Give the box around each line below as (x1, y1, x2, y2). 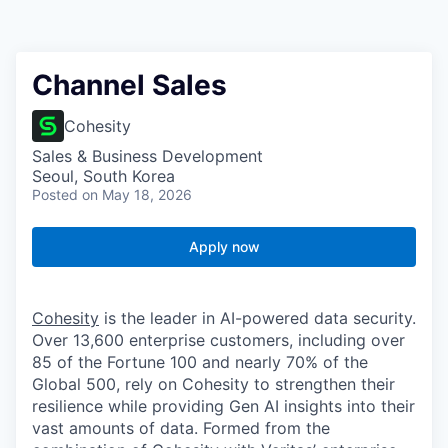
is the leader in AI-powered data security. (99, 308, 416, 329)
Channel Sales (32, 68, 227, 103)
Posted (32, 186, 78, 204)
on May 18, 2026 (82, 186, 192, 204)
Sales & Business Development (32, 146, 263, 167)
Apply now (188, 238, 260, 256)
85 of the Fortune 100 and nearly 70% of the (32, 352, 368, 373)
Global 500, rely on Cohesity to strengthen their (32, 374, 395, 395)
